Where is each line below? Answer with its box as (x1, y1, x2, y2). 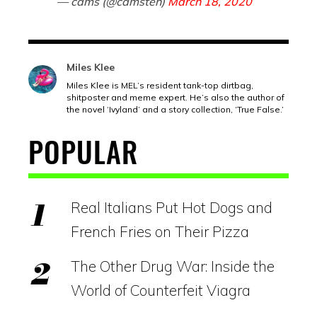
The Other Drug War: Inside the (71, 256, 275, 275)
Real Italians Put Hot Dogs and (71, 197, 272, 217)
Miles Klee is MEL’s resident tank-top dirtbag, (67, 79, 253, 91)
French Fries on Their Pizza (71, 221, 249, 241)
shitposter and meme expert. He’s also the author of (67, 91, 284, 103)
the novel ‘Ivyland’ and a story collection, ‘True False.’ (67, 103, 284, 115)
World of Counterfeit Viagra (71, 280, 250, 299)
